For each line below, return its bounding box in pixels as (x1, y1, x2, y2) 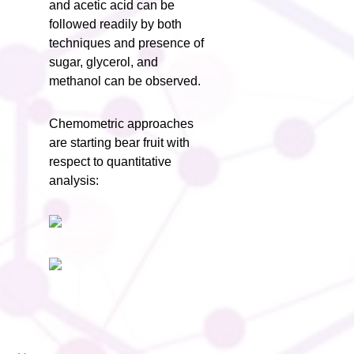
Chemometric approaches (49, 117, 194, 130)
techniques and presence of (49, 36, 205, 50)
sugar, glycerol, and (49, 55, 159, 69)
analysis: (49, 174, 100, 187)
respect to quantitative (49, 155, 172, 168)
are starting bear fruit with (49, 136, 190, 149)
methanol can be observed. (49, 74, 201, 88)
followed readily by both (49, 17, 183, 31)
